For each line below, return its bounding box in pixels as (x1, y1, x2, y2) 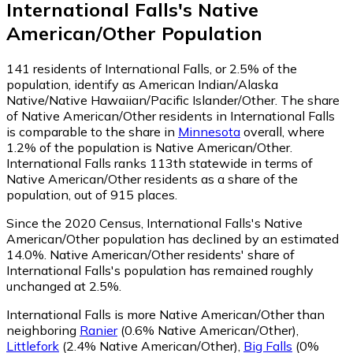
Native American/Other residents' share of (46, 246, 295, 262)
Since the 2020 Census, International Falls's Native (6, 214, 303, 231)
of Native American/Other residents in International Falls (6, 107, 335, 124)
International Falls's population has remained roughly (6, 262, 314, 278)
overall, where (240, 123, 325, 139)
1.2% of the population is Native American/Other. (6, 139, 292, 155)
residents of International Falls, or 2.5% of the (30, 60, 297, 76)
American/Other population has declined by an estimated (6, 230, 339, 247)
